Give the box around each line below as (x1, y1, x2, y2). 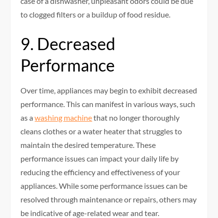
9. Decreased (20, 34, 116, 54)
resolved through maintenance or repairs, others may (20, 195, 197, 204)
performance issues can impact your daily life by (20, 154, 179, 163)
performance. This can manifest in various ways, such (20, 99, 196, 109)
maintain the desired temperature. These (20, 140, 156, 150)
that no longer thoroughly (92, 113, 180, 123)
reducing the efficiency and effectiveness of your (20, 167, 181, 177)
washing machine (35, 113, 92, 123)
